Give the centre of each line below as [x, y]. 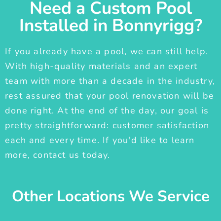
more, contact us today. [58, 155]
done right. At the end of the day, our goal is [107, 111]
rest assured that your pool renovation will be [110, 96]
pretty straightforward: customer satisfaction [107, 126]
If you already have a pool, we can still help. [107, 52]
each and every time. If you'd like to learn [100, 140]
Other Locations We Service [110, 197]
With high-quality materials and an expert [101, 66]
